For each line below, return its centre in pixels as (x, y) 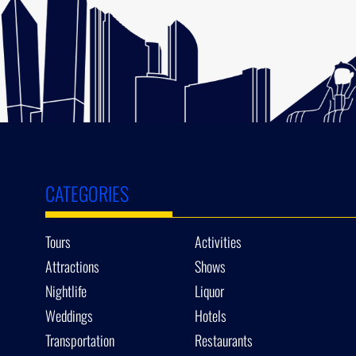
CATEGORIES (87, 193)
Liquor (210, 290)
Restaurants (224, 340)
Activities (219, 241)
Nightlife (66, 290)
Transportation (80, 340)
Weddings (69, 315)
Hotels (211, 315)
